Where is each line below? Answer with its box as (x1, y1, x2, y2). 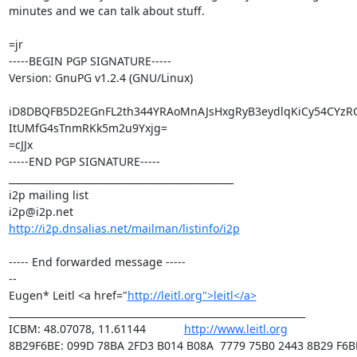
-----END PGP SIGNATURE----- (8, 153, 160, 169)
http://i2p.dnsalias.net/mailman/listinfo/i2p (8, 220, 240, 236)
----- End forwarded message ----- (8, 253, 186, 269)
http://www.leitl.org (183, 320, 288, 336)
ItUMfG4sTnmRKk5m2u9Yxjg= (8, 120, 167, 135)
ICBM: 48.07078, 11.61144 (8, 320, 184, 336)
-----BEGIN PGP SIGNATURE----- (8, 53, 171, 69)
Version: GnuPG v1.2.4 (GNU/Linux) (8, 69, 193, 85)
